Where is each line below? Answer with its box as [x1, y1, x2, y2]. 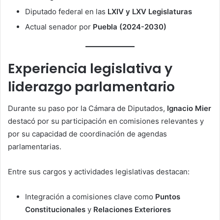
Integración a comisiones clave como [25, 192, 155, 202]
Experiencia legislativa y [8, 59, 172, 78]
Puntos [155, 192, 180, 202]
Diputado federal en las [25, 7, 108, 17]
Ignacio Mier [167, 104, 211, 113]
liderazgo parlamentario [8, 77, 175, 96]
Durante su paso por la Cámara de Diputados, [8, 104, 167, 113]
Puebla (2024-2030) [93, 22, 166, 32]
